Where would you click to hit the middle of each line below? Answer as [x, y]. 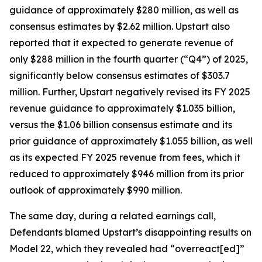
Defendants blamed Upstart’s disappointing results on [130, 232]
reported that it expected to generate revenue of [121, 43]
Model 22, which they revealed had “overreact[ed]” [127, 249]
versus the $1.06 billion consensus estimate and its [121, 125]
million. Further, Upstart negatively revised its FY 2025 [130, 92]
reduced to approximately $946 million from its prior [127, 174]
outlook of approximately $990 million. [96, 190]
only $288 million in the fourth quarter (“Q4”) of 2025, [129, 59]
